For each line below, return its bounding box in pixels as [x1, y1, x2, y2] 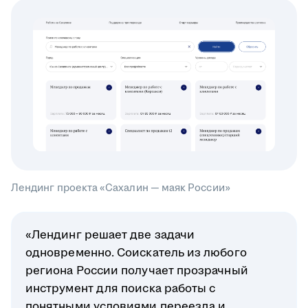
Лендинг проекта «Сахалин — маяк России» [11, 180, 230, 195]
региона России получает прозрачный [25, 262, 248, 279]
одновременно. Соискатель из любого [25, 244, 247, 261]
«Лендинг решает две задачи [25, 226, 195, 243]
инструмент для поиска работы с [25, 280, 216, 297]
